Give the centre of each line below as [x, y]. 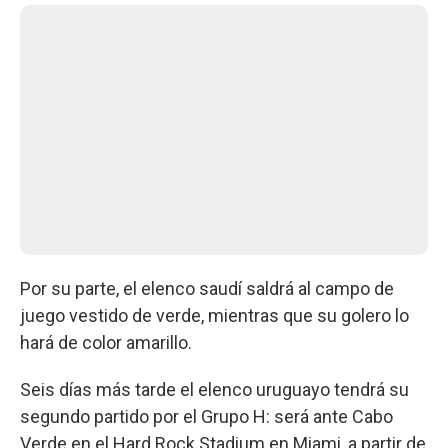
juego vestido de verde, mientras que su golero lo [214, 315]
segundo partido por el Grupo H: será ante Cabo [206, 416]
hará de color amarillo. [106, 342]
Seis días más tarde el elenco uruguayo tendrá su [214, 389]
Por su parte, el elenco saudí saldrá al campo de [207, 288]
